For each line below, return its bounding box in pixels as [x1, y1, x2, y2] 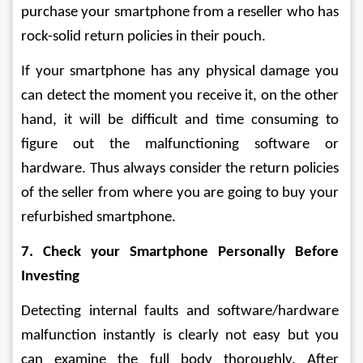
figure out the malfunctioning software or [21, 137, 342, 152]
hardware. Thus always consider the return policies [21, 161, 342, 177]
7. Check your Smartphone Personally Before [21, 245, 342, 260]
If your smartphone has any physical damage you [21, 64, 342, 79]
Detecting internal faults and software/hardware [21, 304, 342, 319]
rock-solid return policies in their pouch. [21, 29, 266, 45]
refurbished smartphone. [21, 210, 176, 225]
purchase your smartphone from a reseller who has [21, 5, 342, 20]
